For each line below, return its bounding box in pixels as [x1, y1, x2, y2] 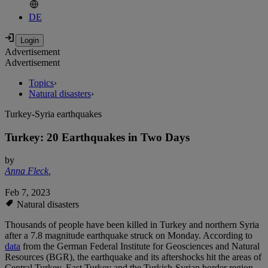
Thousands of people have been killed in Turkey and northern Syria [5, 220, 259, 230]
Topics [29, 78, 54, 89]
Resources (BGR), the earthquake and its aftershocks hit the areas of [5, 252, 261, 263]
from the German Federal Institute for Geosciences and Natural [20, 241, 260, 252]
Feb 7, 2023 [5, 187, 50, 198]
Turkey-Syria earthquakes [5, 109, 102, 120]
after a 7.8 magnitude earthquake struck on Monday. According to [5, 230, 252, 241]
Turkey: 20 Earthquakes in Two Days [5, 130, 190, 144]
